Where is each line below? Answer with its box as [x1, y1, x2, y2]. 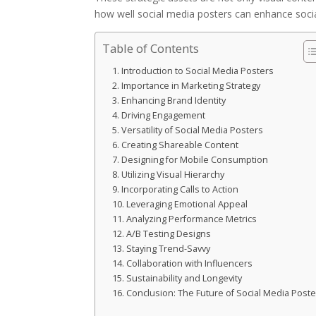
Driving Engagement [121, 109, 205, 121]
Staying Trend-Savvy [126, 242, 210, 255]
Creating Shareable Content [121, 138, 238, 151]
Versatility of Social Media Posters [121, 123, 263, 136]
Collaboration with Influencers [126, 257, 253, 269]
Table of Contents [102, 39, 200, 56]
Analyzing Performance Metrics [126, 212, 257, 225]
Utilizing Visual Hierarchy [121, 168, 224, 181]
